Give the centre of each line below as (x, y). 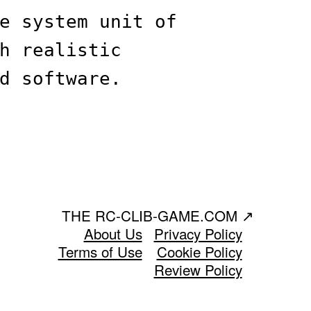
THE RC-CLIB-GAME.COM (151, 215)
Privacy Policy (198, 233)
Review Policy (198, 269)
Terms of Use (100, 251)
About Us (113, 233)
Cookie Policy (199, 251)
